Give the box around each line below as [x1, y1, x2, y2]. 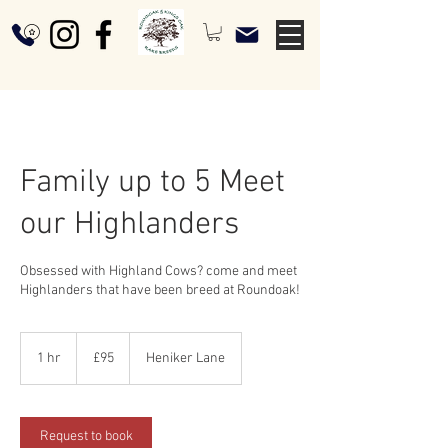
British [77, 344, 105, 355]
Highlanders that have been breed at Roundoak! [20, 282, 300, 299]
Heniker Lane [146, 350, 225, 367]
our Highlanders [20, 206, 239, 244]
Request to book [39, 428, 133, 445]
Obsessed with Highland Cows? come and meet [20, 263, 297, 280]
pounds [77, 355, 112, 366]
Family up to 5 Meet [20, 164, 285, 202]
